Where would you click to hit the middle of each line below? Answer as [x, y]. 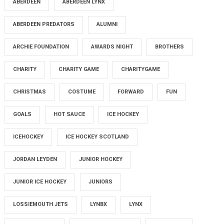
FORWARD [131, 92]
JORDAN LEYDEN [35, 159]
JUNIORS [101, 182]
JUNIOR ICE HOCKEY [40, 182]
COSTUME [82, 92]
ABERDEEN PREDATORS [44, 24]
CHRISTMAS [30, 92]
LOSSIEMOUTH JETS [41, 204]
